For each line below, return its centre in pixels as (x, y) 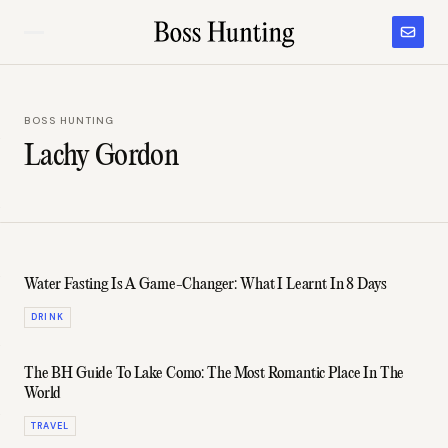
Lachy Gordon (101, 156)
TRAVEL (50, 425)
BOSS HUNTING (69, 120)
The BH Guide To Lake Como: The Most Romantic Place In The (214, 373)
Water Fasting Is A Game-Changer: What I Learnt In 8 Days (205, 285)
